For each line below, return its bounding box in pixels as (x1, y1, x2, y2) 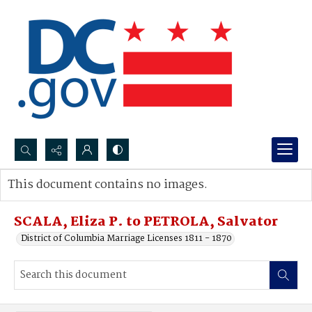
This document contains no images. (8, 175, 208, 194)
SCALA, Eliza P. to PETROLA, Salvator (14, 212, 278, 233)
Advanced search (22, 192, 93, 206)
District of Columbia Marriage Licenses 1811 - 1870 (21, 231, 232, 246)
